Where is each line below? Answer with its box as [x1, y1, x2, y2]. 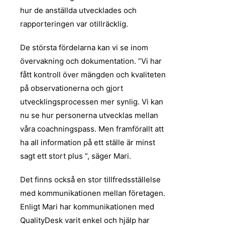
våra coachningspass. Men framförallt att [20, 124, 164, 134]
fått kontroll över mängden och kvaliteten [20, 69, 166, 79]
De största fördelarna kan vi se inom [20, 42, 148, 52]
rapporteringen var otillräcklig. [20, 19, 128, 29]
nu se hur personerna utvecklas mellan [20, 110, 158, 120]
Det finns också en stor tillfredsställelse [20, 174, 161, 184]
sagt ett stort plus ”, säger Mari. [20, 151, 131, 161]
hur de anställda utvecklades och [20, 5, 137, 15]
